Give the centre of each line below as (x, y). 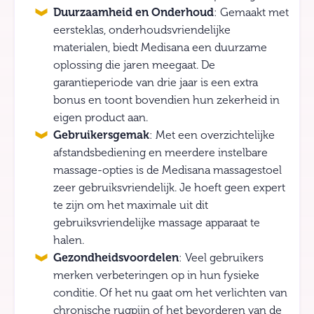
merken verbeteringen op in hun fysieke (156, 275)
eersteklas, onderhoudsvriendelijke (142, 30)
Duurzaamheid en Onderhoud (134, 13)
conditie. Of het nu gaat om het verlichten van (170, 293)
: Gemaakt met (251, 13)
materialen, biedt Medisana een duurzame (160, 48)
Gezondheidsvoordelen (116, 258)
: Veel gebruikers (221, 258)
